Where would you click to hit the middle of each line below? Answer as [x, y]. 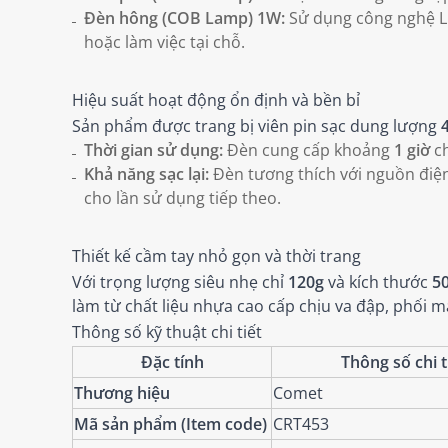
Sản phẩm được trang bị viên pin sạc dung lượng [256, 126]
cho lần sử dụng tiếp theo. [182, 198]
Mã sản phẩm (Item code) [170, 424]
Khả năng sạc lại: [146, 174]
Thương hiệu [122, 393]
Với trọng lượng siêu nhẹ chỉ [180, 282]
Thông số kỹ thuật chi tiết [167, 332]
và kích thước [378, 282]
